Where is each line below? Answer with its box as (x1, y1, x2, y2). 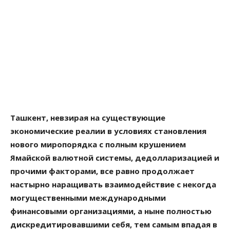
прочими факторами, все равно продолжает (10, 165, 195, 176)
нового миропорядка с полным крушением (10, 139, 186, 149)
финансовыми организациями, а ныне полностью (10, 205, 212, 216)
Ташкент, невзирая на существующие (10, 112, 165, 123)
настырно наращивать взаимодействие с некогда (10, 179, 216, 189)
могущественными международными (10, 192, 166, 203)
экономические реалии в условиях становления (10, 125, 206, 136)
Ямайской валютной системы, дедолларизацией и (10, 152, 219, 163)
